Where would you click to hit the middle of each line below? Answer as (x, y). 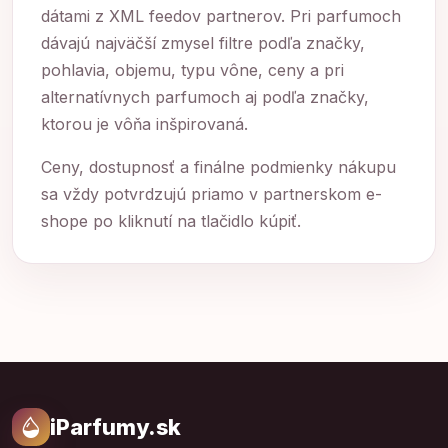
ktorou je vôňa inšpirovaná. (144, 124)
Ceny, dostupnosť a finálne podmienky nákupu (218, 167)
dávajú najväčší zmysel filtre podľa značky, (203, 43)
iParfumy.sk (115, 427)
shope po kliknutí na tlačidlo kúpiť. (171, 221)
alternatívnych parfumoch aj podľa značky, (205, 97)
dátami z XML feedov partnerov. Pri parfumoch (221, 16)
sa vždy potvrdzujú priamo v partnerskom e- (211, 194)
